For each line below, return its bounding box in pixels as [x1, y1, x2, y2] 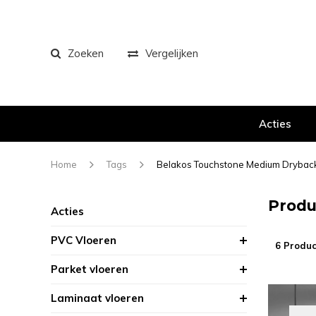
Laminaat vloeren [51, 291, 144, 305]
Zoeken [68, 46, 104, 60]
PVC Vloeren [51, 233, 116, 247]
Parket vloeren [51, 262, 128, 276]
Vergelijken [145, 46, 198, 60]
